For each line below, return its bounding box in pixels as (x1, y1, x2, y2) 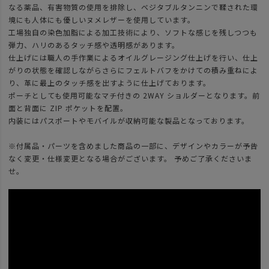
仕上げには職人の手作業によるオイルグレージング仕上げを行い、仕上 (8, 52, 258, 63)
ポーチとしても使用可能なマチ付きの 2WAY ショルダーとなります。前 (8, 90, 260, 101)
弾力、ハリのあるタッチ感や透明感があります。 (8, 40, 180, 50)
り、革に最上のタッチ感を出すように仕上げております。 (8, 77, 211, 88)
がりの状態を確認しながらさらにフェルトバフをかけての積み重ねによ (8, 65, 258, 76)
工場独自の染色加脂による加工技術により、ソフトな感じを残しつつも (8, 27, 258, 38)
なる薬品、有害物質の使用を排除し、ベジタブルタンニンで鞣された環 (8, 2, 258, 13)
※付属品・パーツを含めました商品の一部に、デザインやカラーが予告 (8, 141, 258, 151)
